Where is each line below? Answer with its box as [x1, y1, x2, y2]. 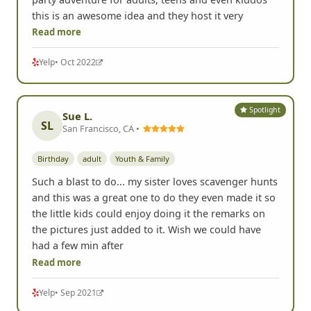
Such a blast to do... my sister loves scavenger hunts [32, 151, 278, 165]
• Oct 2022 [55, 32, 96, 44]
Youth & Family [115, 129, 169, 140]
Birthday [37, 129, 69, 140]
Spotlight [247, 81, 281, 92]
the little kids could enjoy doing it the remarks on [32, 183, 265, 197]
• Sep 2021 [55, 262, 96, 275]
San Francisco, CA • [62, 98, 142, 111]
